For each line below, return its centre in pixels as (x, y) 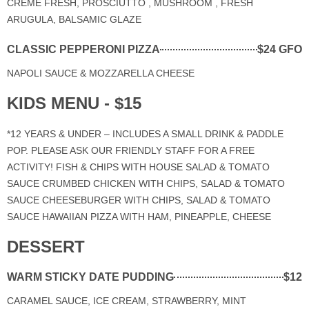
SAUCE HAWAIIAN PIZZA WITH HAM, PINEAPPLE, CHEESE (139, 216)
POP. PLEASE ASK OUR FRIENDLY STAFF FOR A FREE (131, 150)
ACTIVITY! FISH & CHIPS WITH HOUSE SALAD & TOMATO (138, 167)
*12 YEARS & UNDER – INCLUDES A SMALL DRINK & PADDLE (145, 133)
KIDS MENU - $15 (74, 103)
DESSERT (46, 246)
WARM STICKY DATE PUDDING (90, 277)
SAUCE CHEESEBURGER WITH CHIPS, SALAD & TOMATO (139, 200)
